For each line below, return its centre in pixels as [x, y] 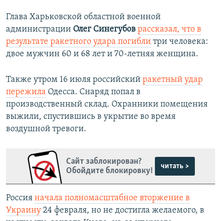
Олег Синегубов [104, 30]
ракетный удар [173, 80]
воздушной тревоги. [46, 129]
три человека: [180, 42]
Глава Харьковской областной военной [83, 17]
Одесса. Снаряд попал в [93, 92]
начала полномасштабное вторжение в [112, 198]
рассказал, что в [169, 30]
